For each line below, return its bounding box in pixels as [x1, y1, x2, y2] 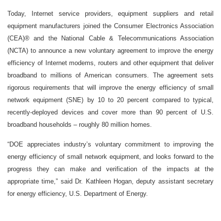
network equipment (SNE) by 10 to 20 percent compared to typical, [7, 96, 214, 104]
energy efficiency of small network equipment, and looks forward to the [7, 153, 214, 161]
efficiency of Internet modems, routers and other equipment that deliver [7, 59, 214, 67]
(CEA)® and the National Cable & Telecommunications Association [7, 35, 214, 42]
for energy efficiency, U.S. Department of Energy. [7, 190, 148, 198]
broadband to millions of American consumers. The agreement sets [7, 72, 214, 79]
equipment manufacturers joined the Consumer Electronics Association [7, 22, 214, 30]
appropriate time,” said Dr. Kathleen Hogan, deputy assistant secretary [7, 178, 214, 185]
